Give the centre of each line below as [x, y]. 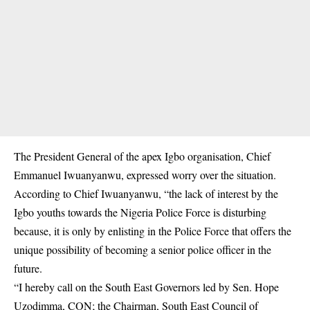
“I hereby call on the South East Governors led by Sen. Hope [146, 286]
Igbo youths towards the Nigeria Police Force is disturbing [140, 212]
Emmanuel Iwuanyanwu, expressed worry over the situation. [145, 174]
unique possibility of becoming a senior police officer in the [143, 249]
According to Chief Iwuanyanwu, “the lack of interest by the [146, 193]
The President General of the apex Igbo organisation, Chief [142, 156]
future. [28, 268]
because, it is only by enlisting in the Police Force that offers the [153, 230]
